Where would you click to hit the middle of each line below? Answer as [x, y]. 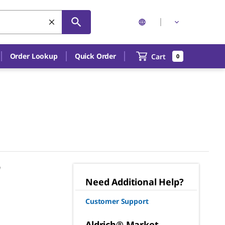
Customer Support [117, 201]
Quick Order [95, 56]
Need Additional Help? [135, 182]
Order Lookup [34, 56]
